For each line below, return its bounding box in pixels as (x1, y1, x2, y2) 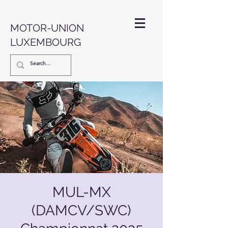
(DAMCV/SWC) (32, 202, 131, 219)
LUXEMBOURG (10, 36, 81, 48)
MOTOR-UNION (10, 22, 84, 34)
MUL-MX (52, 184, 111, 201)
